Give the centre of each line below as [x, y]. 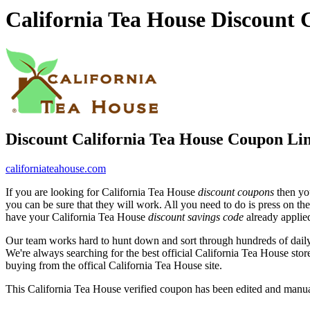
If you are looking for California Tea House [102, 192]
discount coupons [236, 192]
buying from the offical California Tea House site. [114, 265]
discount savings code [196, 217]
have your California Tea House [77, 217]
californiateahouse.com [56, 168]
